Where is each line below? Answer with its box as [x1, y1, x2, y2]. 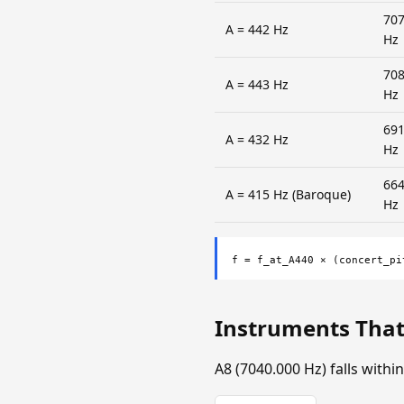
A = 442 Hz [225, 20, 289, 38]
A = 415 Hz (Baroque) [225, 185, 351, 203]
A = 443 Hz [225, 75, 289, 93]
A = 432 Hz [225, 130, 289, 148]
